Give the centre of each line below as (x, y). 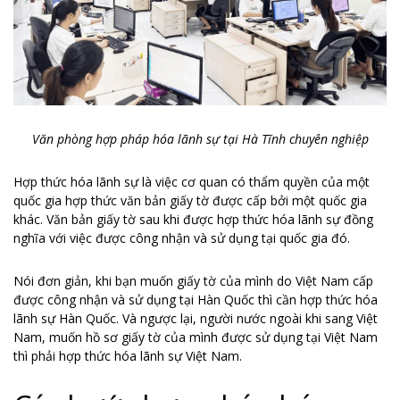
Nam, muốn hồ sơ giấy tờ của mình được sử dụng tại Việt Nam (196, 337)
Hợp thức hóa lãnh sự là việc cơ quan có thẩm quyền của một (192, 182)
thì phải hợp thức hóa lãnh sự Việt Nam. (128, 356)
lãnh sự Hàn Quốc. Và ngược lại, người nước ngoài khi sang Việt (196, 319)
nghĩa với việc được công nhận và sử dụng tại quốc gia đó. (182, 238)
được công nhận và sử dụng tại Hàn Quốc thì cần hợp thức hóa (196, 300)
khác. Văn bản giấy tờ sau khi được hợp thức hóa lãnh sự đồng (193, 220)
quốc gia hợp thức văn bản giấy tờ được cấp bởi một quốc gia (190, 201)
